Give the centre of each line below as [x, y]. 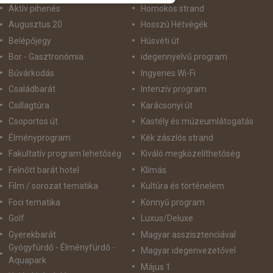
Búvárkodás [31, 73]
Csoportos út [33, 121]
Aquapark [27, 260]
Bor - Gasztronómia [46, 57]
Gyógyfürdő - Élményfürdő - [62, 247]
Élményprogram [40, 137]
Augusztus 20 [35, 24]
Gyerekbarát [32, 234]
